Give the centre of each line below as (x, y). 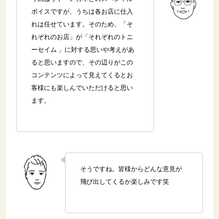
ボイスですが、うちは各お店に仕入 (82, 12)
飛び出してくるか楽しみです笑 (125, 181)
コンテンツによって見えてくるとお (82, 75)
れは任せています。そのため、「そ (82, 24)
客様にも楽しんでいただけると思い (82, 88)
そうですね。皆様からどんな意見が (131, 169)
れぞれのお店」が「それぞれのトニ (82, 37)
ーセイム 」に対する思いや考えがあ (83, 50)
